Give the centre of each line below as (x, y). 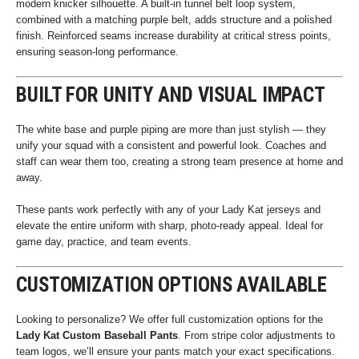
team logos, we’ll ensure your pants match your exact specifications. (175, 351)
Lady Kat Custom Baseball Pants (97, 335)
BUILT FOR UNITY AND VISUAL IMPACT (171, 95)
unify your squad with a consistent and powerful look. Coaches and (171, 145)
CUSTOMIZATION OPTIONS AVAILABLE (172, 285)
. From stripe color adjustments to (256, 335)
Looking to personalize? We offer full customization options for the (169, 319)
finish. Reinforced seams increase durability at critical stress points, (173, 36)
